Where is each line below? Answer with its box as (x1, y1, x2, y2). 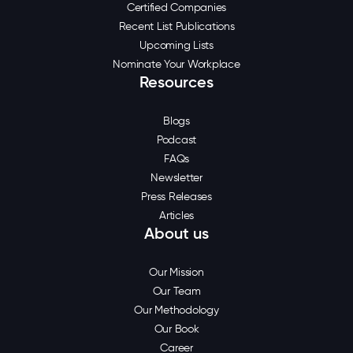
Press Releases (141, 189, 212, 203)
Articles (159, 208, 194, 222)
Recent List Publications (118, 19, 235, 33)
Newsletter (150, 170, 203, 184)
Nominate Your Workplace (113, 57, 240, 71)
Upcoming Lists (139, 38, 214, 52)
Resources (139, 72, 214, 91)
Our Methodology (134, 303, 219, 317)
